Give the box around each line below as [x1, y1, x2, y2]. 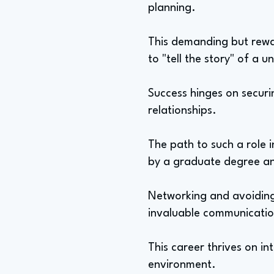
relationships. [148, 105, 217, 116]
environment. [148, 259, 216, 270]
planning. [148, 2, 196, 13]
